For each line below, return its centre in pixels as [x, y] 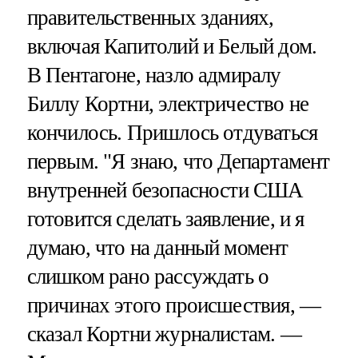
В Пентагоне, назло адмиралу [154, 75]
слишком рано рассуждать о [148, 276]
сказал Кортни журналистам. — [164, 334]
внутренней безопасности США [165, 190]
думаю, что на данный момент [157, 247]
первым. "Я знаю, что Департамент [178, 161]
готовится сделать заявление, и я [165, 219]
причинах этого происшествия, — [174, 305]
